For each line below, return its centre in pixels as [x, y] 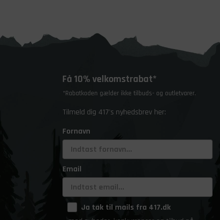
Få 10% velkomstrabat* [110, 79]
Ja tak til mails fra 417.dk [126, 207]
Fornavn [76, 131]
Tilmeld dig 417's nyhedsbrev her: [114, 112]
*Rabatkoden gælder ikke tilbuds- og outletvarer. [129, 93]
